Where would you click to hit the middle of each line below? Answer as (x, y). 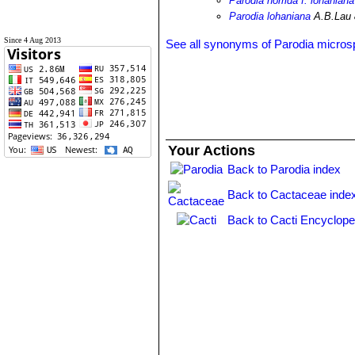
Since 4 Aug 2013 (32, 40)
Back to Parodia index (284, 169)
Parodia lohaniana (270, 16)
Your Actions (212, 151)
